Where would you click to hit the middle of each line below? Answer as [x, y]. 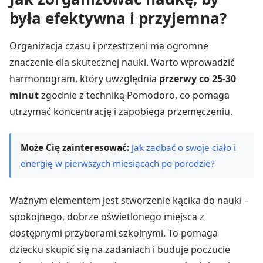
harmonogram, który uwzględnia [84, 78]
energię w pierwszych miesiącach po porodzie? [118, 163]
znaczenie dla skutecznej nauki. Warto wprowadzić [122, 62]
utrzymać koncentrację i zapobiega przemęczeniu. [121, 111]
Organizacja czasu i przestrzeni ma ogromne [109, 45]
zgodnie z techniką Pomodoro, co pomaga [134, 95]
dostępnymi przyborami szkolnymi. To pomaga [114, 233]
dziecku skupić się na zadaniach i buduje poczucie [120, 250]
